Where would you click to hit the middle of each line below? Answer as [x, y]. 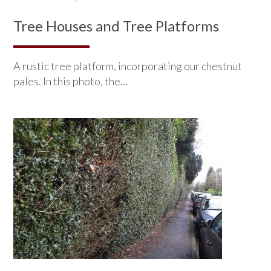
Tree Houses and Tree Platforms [116, 25]
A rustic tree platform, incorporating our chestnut [128, 66]
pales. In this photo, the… [71, 81]
